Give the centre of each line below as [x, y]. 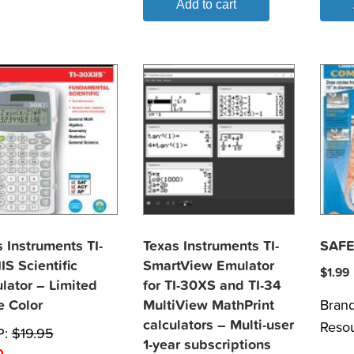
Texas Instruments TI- [211, 246]
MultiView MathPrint [209, 305]
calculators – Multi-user [219, 325]
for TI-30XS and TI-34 [213, 285]
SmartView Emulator [209, 265]
